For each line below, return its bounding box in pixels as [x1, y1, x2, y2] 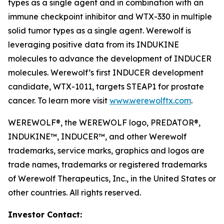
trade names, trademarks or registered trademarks [8, 159, 207, 169]
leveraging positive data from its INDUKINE [8, 39, 179, 49]
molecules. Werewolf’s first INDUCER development [8, 67, 203, 77]
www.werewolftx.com [109, 95, 191, 105]
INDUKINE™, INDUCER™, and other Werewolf [8, 131, 186, 141]
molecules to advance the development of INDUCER [8, 53, 211, 63]
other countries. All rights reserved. [8, 187, 141, 197]
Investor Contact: [8, 209, 82, 219]
